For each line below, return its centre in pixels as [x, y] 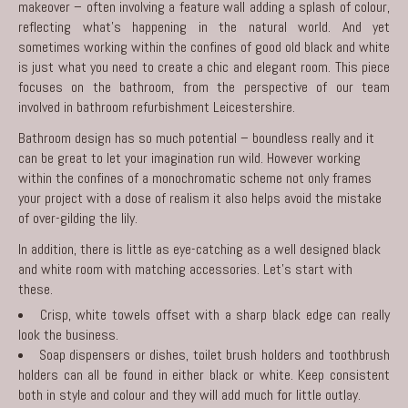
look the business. [68, 334]
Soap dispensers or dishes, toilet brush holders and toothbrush [214, 354]
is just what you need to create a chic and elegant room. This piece [204, 66]
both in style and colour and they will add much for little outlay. [189, 394]
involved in [47, 107]
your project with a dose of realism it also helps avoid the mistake [200, 198]
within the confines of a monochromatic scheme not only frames [195, 178]
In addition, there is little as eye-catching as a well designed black [199, 249]
